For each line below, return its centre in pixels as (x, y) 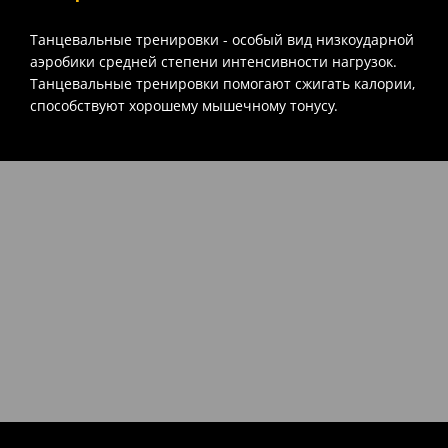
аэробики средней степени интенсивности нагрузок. (213, 61)
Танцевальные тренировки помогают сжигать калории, (222, 83)
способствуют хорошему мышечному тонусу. (184, 105)
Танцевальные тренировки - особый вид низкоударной (222, 39)
